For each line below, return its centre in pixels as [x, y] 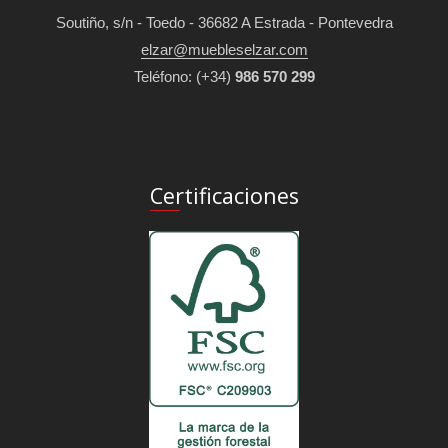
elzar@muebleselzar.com [224, 49]
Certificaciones [224, 195]
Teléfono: [164, 76]
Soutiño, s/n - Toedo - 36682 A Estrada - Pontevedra [224, 22]
